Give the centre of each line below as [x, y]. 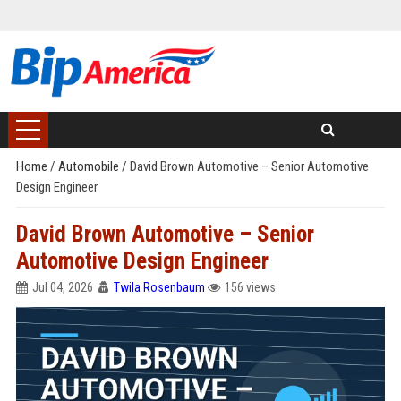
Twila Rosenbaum [159, 287]
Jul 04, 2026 [62, 287]
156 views [250, 287]
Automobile [90, 166]
